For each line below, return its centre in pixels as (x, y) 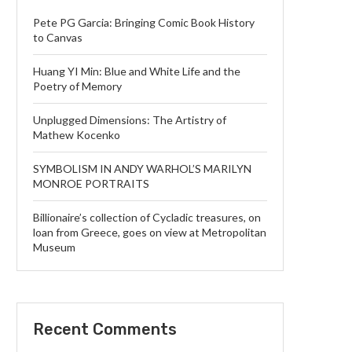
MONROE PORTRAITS (91, 184)
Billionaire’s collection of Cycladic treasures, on (147, 218)
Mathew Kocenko (77, 135)
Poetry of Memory (77, 86)
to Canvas (58, 38)
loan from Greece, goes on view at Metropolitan (150, 233)
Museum (54, 247)
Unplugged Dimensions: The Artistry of (130, 120)
